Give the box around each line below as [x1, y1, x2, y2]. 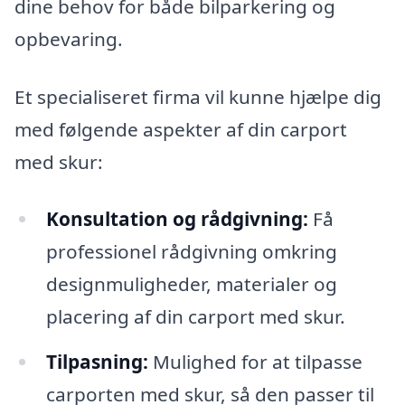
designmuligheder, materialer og [45, 271, 337, 297]
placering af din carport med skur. [45, 304, 345, 330]
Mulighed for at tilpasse [147, 349, 363, 375]
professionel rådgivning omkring [45, 239, 337, 265]
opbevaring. [14, 25, 123, 52]
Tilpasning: [45, 349, 148, 375]
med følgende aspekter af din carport [14, 116, 347, 142]
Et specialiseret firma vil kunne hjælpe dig [14, 83, 381, 109]
